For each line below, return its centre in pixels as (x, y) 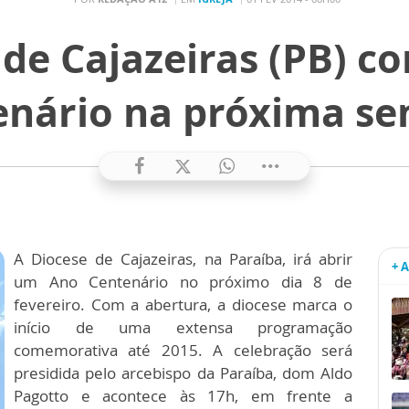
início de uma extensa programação (183, 327)
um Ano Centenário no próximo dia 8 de (183, 282)
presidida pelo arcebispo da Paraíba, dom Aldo (183, 373)
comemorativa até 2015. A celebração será (183, 350)
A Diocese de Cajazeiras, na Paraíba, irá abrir (183, 259)
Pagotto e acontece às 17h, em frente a (183, 396)
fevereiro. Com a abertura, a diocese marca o (183, 304)
